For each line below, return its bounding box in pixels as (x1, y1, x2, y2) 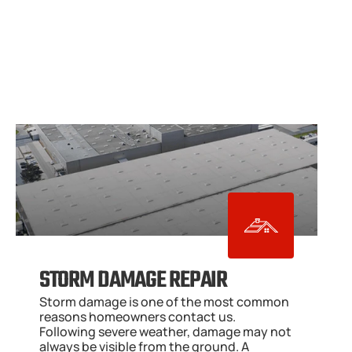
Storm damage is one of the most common (39, 293, 289, 310)
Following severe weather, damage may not (39, 323, 291, 340)
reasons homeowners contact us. (39, 308, 236, 325)
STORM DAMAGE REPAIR (39, 262, 227, 299)
